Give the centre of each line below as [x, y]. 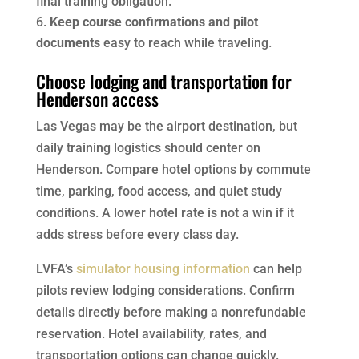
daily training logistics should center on [148, 147]
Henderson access [97, 98]
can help [276, 268]
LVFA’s [56, 268]
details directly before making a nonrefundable [171, 312]
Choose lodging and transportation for [163, 81]
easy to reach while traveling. [186, 42]
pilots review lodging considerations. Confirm [165, 290]
